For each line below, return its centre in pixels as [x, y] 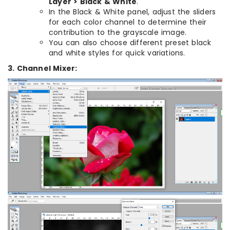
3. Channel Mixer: [43, 69]
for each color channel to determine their [128, 22]
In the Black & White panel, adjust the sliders [132, 12]
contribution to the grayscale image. [118, 33]
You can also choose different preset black [130, 43]
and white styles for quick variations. [117, 53]
